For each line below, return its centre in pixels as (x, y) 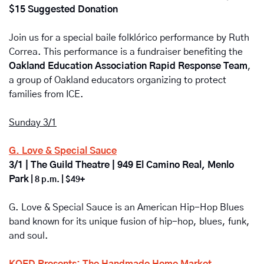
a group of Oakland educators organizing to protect (118, 80)
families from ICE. (47, 94)
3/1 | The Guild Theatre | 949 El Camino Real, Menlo (121, 165)
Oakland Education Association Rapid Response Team (128, 66)
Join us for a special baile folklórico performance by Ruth (129, 37)
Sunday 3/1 (33, 122)
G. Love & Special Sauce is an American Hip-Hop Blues (126, 207)
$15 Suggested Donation (63, 9)
